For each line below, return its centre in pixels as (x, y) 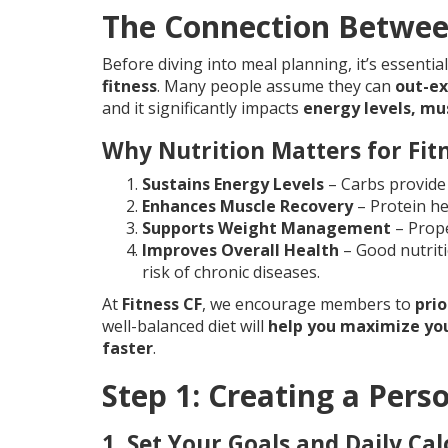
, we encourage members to (308, 304)
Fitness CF (162, 304)
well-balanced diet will (185, 326)
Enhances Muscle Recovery (247, 206)
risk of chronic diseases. (231, 272)
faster (127, 348)
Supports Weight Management (266, 228)
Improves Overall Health (240, 250)
